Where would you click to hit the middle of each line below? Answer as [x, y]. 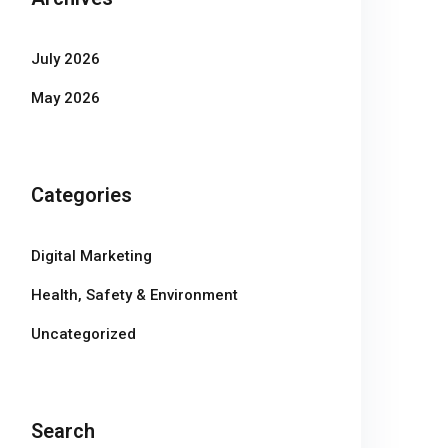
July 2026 [65, 59]
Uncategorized [83, 334]
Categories [81, 195]
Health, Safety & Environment [134, 295]
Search [63, 431]
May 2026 [65, 98]
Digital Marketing [91, 256]
